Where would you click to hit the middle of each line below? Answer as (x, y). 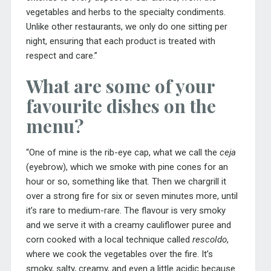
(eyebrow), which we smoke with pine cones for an (127, 167)
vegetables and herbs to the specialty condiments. (126, 12)
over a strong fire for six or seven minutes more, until (132, 196)
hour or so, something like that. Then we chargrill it (126, 182)
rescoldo (209, 240)
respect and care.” (61, 55)
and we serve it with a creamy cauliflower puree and (128, 225)
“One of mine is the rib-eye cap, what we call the (122, 153)
